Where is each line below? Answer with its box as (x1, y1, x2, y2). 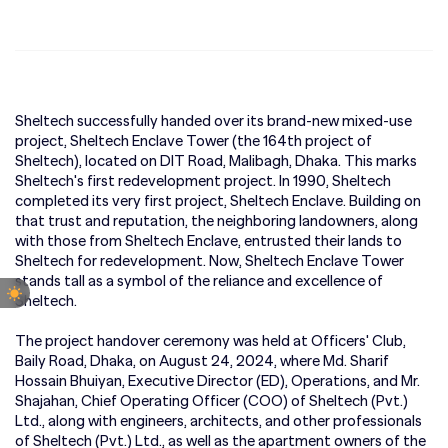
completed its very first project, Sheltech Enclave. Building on (15, 193, 421, 210)
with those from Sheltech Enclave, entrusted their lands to (15, 233, 402, 250)
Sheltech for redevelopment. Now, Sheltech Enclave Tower (15, 253, 404, 270)
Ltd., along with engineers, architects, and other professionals (15, 413, 422, 430)
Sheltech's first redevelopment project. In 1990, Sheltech (15, 173, 391, 190)
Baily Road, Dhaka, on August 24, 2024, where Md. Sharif (15, 353, 389, 370)
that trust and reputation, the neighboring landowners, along (15, 213, 418, 230)
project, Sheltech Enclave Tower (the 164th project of (15, 133, 372, 150)
